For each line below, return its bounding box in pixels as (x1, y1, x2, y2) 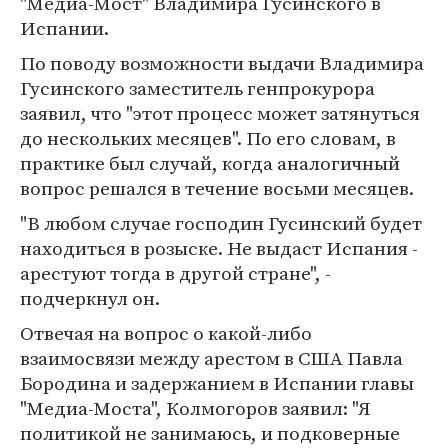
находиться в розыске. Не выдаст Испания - (20, 235, 418, 261)
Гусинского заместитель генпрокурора (20, 75, 375, 101)
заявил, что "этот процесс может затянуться (20, 100, 420, 126)
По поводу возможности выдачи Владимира (20, 50, 424, 76)
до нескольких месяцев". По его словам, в (20, 125, 396, 151)
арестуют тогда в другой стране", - (20, 260, 331, 286)
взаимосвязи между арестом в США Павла (20, 345, 403, 371)
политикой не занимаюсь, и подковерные (20, 420, 400, 446)
